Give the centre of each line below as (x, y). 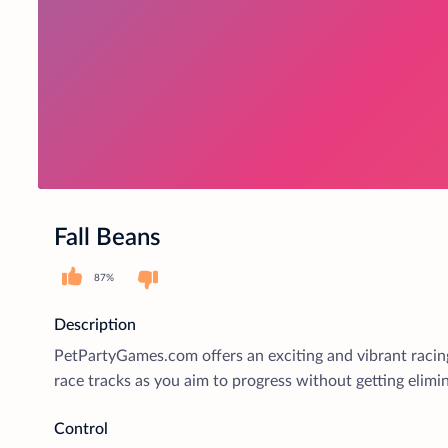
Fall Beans (107, 237)
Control (81, 428)
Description (95, 324)
